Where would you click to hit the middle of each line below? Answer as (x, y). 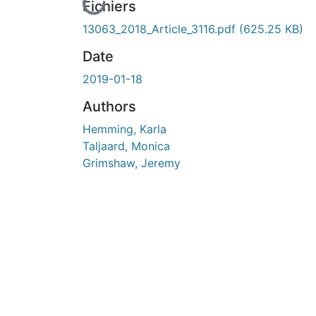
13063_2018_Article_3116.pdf (161, 29)
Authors (109, 106)
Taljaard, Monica (126, 146)
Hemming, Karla (124, 129)
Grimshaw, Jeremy (132, 163)
